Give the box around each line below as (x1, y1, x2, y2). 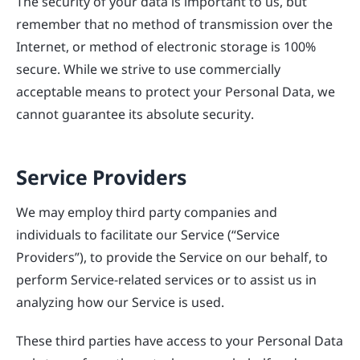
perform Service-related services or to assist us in (16, 268, 317, 290)
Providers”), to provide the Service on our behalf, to (16, 246, 328, 268)
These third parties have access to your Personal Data (16, 329, 343, 351)
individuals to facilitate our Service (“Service (16, 223, 280, 245)
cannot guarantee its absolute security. (16, 103, 254, 125)
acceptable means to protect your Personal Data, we (16, 80, 335, 102)
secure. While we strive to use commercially (16, 58, 280, 80)
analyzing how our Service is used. (16, 291, 224, 313)
